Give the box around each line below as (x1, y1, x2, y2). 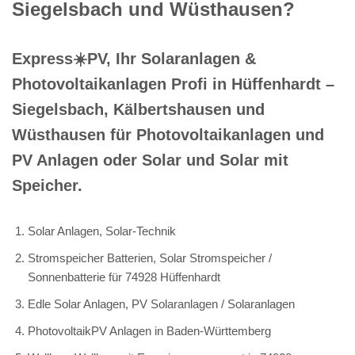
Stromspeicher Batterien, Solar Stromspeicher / (28, 250, 272, 265)
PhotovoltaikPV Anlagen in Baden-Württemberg (28, 323, 271, 338)
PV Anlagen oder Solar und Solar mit (12, 151, 288, 169)
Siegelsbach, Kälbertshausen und (12, 100, 265, 118)
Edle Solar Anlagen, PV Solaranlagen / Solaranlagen (28, 296, 295, 311)
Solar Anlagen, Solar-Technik (28, 223, 176, 238)
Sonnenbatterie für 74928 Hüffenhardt (28, 269, 220, 284)
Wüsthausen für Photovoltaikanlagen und (12, 125, 324, 143)
